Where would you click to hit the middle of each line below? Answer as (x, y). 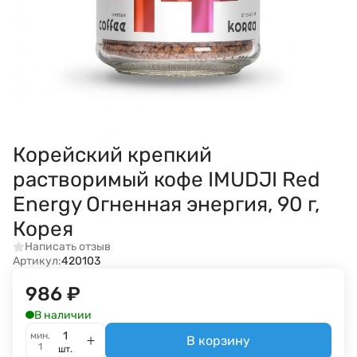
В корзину (218, 340)
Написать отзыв (67, 247)
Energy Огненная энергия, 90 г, (166, 204)
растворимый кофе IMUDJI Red (166, 180)
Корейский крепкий (112, 155)
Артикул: (37, 261)
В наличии (63, 315)
